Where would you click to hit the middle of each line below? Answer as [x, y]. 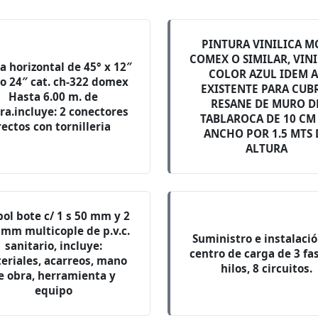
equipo [53, 290]
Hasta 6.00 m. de [54, 96]
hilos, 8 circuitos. [266, 268]
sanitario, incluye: [53, 246]
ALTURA [266, 148]
